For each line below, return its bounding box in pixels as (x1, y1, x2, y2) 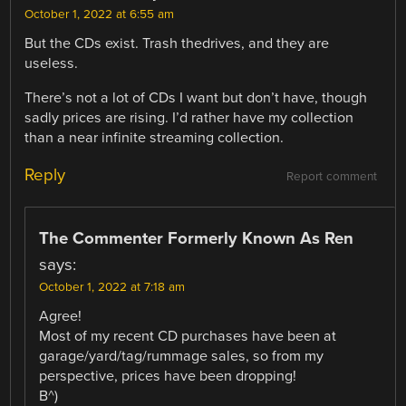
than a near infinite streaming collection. (24, 128, 285, 147)
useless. (24, 53, 79, 72)
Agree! (39, 306, 82, 325)
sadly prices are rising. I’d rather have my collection (24, 108, 354, 127)
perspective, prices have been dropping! (39, 366, 297, 385)
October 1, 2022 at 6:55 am (24, 6, 175, 22)
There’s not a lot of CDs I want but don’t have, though (24, 88, 368, 107)
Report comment (285, 169, 377, 184)
